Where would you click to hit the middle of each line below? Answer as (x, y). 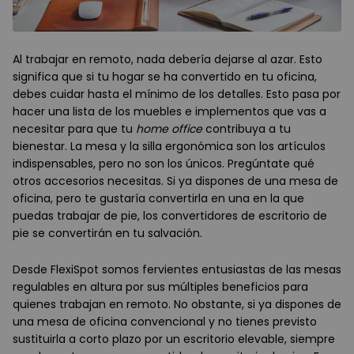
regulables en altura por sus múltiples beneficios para (160, 287)
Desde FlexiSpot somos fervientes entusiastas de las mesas (177, 270)
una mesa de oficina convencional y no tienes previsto (165, 322)
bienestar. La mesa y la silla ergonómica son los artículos (169, 147)
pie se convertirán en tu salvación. (107, 233)
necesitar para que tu (74, 129)
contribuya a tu (247, 129)
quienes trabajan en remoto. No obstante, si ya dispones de (177, 305)
